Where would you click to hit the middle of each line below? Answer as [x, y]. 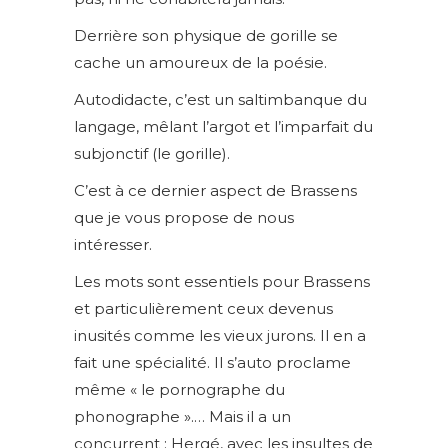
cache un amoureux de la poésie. [200, 62]
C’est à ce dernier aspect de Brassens [215, 190]
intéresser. [113, 244]
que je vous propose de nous [184, 217]
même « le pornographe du [179, 389]
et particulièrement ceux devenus [203, 308]
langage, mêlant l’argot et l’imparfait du [223, 126]
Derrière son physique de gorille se [206, 35]
